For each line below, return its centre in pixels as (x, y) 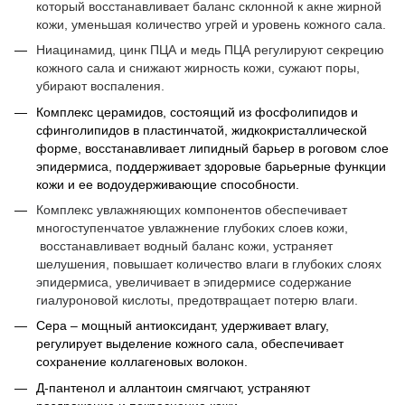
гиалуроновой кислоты (103, 300)
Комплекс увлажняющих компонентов (149, 209)
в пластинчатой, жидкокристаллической (248, 130)
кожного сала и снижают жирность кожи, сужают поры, (198, 68)
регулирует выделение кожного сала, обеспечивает (190, 344)
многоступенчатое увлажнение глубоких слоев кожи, (192, 227)
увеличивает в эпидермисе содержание (234, 282)
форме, (61, 148)
